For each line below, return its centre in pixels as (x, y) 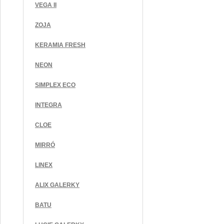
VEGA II (46, 5)
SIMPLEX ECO (55, 85)
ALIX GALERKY (57, 185)
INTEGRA (48, 105)
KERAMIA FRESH (60, 45)
